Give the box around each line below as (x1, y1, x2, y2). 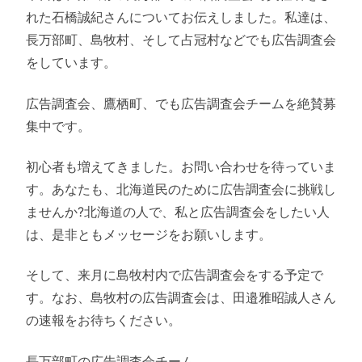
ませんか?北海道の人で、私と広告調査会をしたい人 (26, 204, 330, 221)
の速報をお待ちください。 (26, 312, 181, 329)
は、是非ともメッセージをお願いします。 (26, 226, 271, 243)
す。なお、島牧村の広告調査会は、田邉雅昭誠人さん (26, 289, 336, 306)
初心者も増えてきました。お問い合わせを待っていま (26, 158, 336, 175)
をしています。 (26, 54, 116, 71)
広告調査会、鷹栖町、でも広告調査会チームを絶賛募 (26, 95, 336, 112)
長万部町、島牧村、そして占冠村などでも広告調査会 (26, 32, 336, 48)
